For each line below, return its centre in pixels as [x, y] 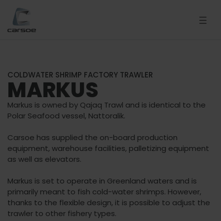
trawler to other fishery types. [63, 213]
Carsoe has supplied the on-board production [92, 137]
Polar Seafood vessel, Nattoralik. [66, 116]
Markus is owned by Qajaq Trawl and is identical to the [107, 105]
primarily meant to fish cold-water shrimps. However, [104, 192]
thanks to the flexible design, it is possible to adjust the [109, 203]
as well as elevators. [44, 159]
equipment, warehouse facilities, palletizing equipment [108, 148]
